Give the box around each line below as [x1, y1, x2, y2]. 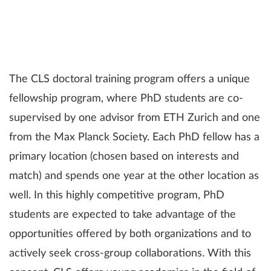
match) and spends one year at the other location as [9, 171, 259, 182]
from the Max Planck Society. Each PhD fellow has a [9, 132, 260, 143]
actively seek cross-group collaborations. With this [9, 248, 251, 260]
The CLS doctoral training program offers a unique [9, 74, 250, 85]
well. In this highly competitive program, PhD [9, 190, 224, 201]
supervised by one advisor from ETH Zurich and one [9, 113, 260, 124]
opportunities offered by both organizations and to [9, 229, 251, 240]
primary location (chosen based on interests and [9, 151, 239, 163]
